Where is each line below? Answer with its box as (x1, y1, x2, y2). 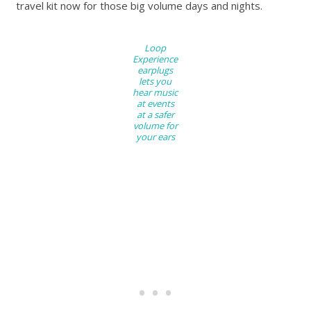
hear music (133, 86, 178, 99)
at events (136, 97, 174, 110)
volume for (133, 119, 178, 133)
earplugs (137, 64, 174, 77)
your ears (135, 131, 175, 144)
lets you (139, 75, 172, 88)
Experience (133, 53, 178, 66)
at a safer (136, 108, 174, 121)
